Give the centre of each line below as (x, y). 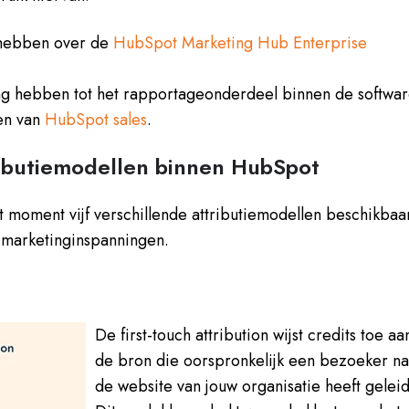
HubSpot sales (96, 120)
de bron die (140, 361)
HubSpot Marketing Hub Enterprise (241, 43)
